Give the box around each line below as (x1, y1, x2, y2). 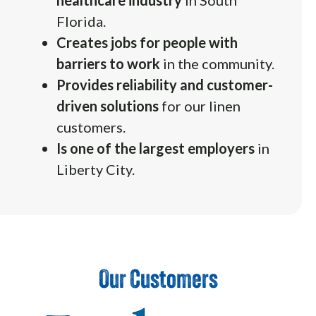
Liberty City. (56, 160, 135, 178)
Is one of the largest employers (56, 139, 255, 157)
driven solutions (56, 97, 159, 114)
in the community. (163, 54, 274, 72)
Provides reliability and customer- (56, 75, 273, 93)
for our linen (159, 97, 241, 114)
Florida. (56, 12, 106, 30)
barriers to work (56, 54, 163, 72)
